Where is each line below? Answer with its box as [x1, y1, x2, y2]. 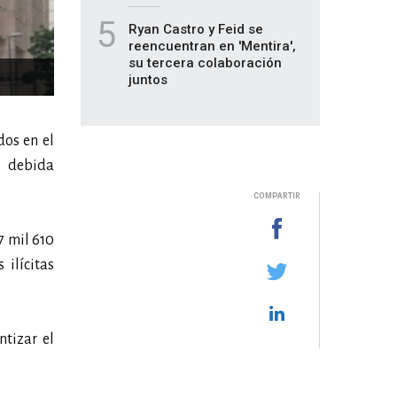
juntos [128, 72, 167, 88]
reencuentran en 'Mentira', [128, 38, 296, 54]
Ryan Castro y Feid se [128, 21, 263, 37]
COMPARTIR [253, 191, 300, 200]
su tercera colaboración [128, 55, 282, 71]
